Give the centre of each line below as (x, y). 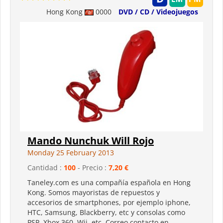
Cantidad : (46, 167)
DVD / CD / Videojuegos (158, 11)
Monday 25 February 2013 (71, 152)
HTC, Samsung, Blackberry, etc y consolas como (106, 212)
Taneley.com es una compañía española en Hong (109, 182)
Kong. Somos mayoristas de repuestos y (94, 192)
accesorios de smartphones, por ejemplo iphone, (109, 202)
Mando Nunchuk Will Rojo (91, 140)
